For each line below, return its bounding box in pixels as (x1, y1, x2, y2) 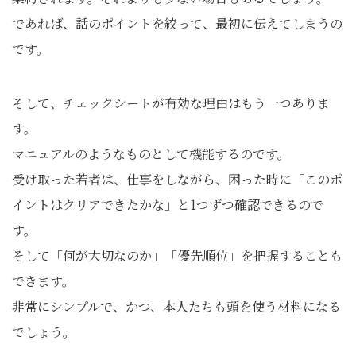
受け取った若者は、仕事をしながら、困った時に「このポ (12, 170, 342, 189)
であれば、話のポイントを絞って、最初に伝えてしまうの (12, 14, 342, 33)
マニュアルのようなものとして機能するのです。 (12, 145, 290, 164)
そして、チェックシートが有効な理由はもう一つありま (12, 94, 330, 113)
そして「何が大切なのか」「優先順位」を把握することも (12, 246, 342, 265)
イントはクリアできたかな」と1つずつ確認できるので (12, 195, 323, 215)
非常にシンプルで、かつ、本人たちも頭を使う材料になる (12, 297, 341, 316)
